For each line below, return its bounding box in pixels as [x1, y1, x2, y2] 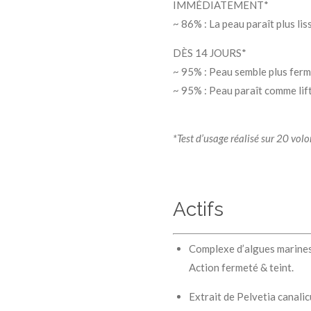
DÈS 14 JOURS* [173, 47, 246, 60]
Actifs [173, 197, 224, 221]
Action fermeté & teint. [188, 261, 296, 274]
